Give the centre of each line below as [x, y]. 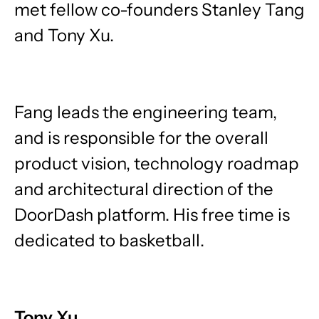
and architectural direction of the [144, 189]
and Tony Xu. [64, 35]
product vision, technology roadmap [157, 163]
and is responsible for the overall [141, 138]
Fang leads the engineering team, [146, 112]
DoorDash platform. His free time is [152, 215]
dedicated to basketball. [109, 240]
